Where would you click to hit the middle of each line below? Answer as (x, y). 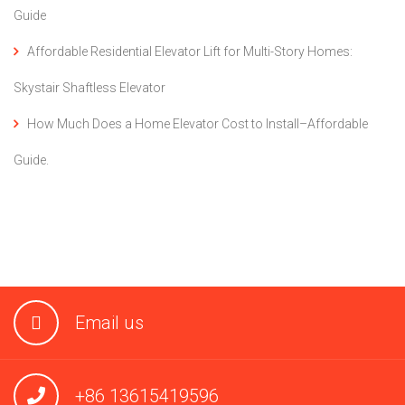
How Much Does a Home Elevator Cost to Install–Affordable (198, 124)
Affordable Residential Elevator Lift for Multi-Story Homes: (190, 52)
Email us (109, 323)
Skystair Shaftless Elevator (89, 88)
